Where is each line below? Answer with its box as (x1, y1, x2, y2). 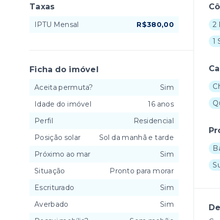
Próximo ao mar (34, 150, 91, 159)
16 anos (148, 100, 174, 109)
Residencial (133, 116, 174, 125)
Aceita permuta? (34, 83, 93, 92)
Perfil (34, 116, 53, 125)
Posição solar (34, 133, 81, 142)
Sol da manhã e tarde (99, 133, 174, 142)
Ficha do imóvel (29, 65, 99, 74)
